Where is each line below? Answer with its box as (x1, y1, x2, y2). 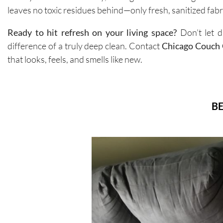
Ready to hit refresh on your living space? (7, 26, 177, 38)
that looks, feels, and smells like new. (7, 53, 142, 65)
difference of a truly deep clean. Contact (7, 40, 162, 51)
